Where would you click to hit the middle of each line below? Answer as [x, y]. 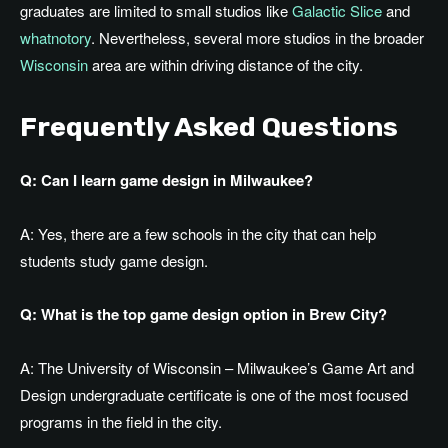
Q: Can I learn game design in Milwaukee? [166, 180]
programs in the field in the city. [121, 422]
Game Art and [366, 368]
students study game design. [114, 261]
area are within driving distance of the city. [225, 65]
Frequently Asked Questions [209, 127]
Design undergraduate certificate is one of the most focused [214, 395]
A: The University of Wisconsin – [128, 368]
